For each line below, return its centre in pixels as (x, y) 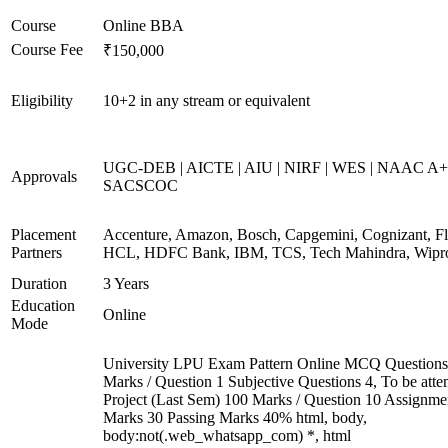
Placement (43, 234)
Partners (36, 252)
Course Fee (47, 49)
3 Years (126, 283)
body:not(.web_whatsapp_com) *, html (227, 435)
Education (43, 305)
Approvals (44, 176)
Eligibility (42, 100)
